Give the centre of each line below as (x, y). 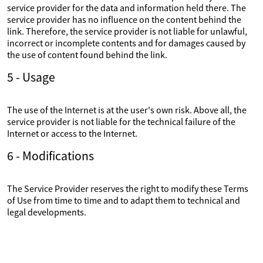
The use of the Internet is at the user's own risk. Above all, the (127, 110)
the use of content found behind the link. (87, 55)
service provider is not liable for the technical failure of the (121, 122)
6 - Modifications (50, 156)
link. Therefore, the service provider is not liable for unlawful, (127, 31)
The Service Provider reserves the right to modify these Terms (128, 188)
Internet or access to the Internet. (72, 133)
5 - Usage (31, 77)
